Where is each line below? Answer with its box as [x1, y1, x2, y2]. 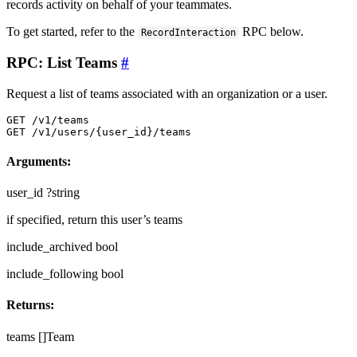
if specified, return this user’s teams [6, 213, 182, 227]
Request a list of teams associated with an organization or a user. [6, 86, 328, 100]
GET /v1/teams [6, 113, 89, 126]
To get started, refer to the [6, 25, 138, 39]
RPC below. [239, 25, 304, 39]
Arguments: [6, 154, 71, 168]
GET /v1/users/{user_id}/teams [6, 125, 191, 138]
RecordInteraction [141, 27, 237, 39]
